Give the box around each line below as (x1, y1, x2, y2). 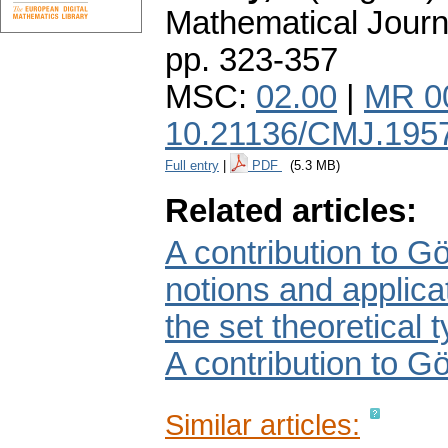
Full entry (165, 158, 219, 174)
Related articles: (165, 193, 417, 230)
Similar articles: (165, 408, 360, 442)
